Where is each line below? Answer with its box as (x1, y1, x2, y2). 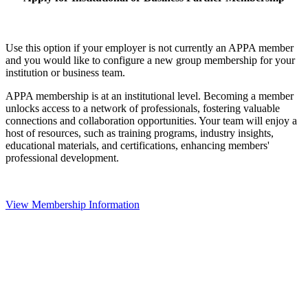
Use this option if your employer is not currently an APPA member (5, 42, 294, 54)
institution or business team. (5, 67, 125, 79)
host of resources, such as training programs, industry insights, (5, 127, 274, 140)
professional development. (5, 152, 119, 164)
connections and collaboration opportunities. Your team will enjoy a (5, 115, 297, 127)
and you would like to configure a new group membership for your (5, 54, 295, 67)
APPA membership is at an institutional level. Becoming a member (5, 90, 294, 102)
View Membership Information (5, 199, 140, 211)
